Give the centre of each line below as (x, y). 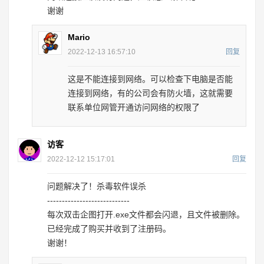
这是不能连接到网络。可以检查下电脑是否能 (150, 79)
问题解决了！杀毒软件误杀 (97, 187)
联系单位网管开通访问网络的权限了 (134, 108)
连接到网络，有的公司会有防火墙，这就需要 (150, 93)
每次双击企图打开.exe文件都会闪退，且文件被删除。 (146, 215)
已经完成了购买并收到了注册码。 (109, 229)
